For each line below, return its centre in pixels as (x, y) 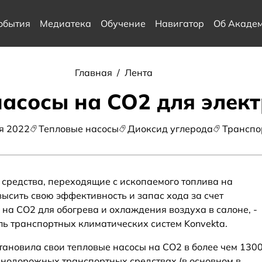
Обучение (123, 23)
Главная (94, 73)
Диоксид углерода (170, 129)
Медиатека (65, 23)
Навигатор (179, 23)
